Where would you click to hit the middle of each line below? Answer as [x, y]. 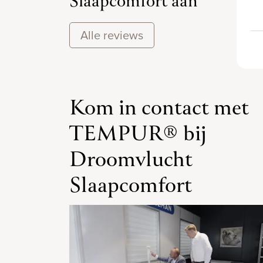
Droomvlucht [131, 161]
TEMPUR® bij [138, 135]
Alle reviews [112, 35]
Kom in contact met [159, 109]
